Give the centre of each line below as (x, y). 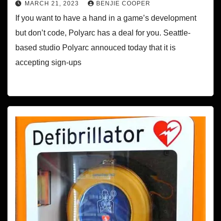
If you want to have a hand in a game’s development (106, 18)
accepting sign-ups (48, 63)
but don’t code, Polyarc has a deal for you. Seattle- (103, 33)
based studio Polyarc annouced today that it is (95, 48)
